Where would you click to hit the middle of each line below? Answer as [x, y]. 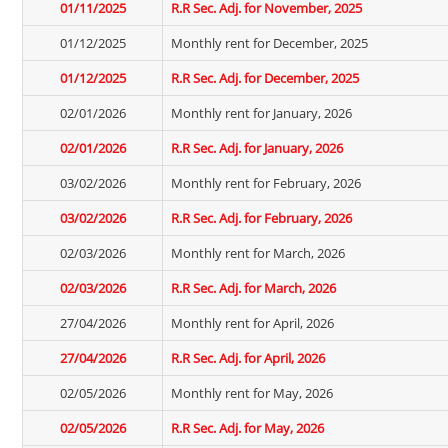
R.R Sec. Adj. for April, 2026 [248, 358]
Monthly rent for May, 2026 [252, 393]
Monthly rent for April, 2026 [252, 323]
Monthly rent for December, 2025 [269, 43]
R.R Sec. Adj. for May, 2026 [247, 428]
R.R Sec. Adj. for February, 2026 [261, 218]
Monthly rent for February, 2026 [266, 183]
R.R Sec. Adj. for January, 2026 [257, 148]
